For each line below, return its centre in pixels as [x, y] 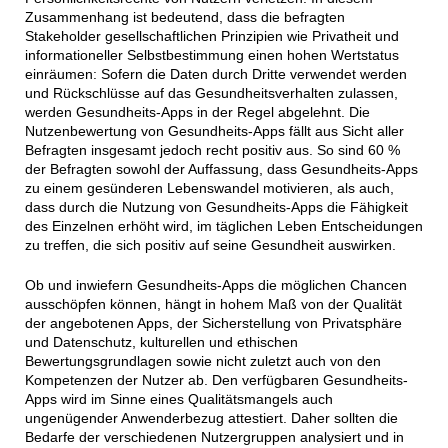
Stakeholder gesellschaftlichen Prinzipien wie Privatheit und [211, 35]
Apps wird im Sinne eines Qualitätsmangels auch [178, 398]
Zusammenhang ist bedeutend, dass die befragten [184, 16]
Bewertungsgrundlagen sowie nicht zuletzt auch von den [202, 360]
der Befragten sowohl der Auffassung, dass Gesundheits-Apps [221, 168]
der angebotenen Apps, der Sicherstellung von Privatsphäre [213, 322]
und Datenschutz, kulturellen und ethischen [161, 341]
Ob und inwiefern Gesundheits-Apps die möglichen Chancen [215, 284]
